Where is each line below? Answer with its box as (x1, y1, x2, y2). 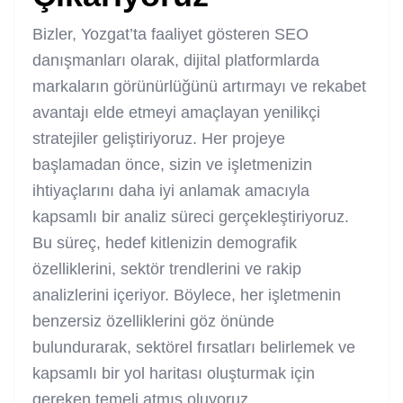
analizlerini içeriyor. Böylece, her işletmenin (32, 285, 341, 304)
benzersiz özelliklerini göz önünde (32, 311, 274, 330)
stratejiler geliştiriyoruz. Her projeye (32, 129, 285, 148)
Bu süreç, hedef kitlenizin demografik (32, 233, 297, 252)
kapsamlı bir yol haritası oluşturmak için (32, 363, 315, 382)
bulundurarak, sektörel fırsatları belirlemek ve (32, 337, 355, 356)
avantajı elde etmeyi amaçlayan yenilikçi (32, 103, 320, 121)
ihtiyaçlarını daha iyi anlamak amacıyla (32, 181, 309, 200)
